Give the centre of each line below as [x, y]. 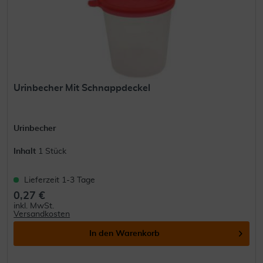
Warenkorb [138, 234]
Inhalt [26, 152]
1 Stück [53, 152]
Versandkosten [42, 215]
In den [102, 234]
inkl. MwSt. [34, 206]
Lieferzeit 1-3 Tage [60, 181]
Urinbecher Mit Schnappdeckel [82, 88]
